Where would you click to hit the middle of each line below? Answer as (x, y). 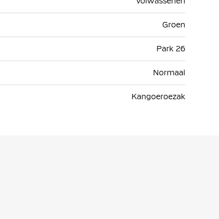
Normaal (169, 72)
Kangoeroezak (158, 96)
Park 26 (171, 48)
